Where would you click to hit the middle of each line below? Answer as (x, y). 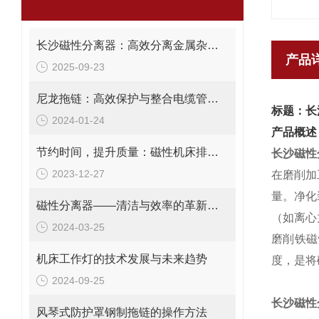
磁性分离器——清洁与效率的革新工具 (213, 205)
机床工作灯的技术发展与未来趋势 (122, 259)
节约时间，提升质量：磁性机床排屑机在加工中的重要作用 (213, 152)
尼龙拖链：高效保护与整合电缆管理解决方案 (213, 99)
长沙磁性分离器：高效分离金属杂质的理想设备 (213, 45)
